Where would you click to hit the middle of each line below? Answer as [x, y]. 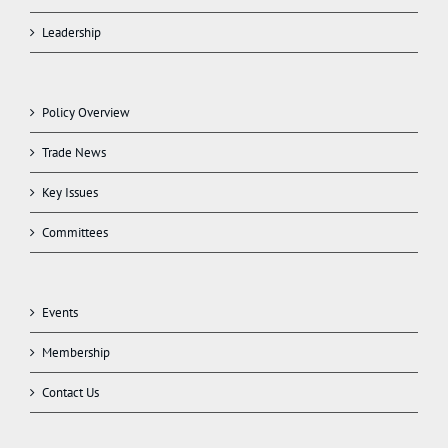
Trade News [74, 152]
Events [60, 312]
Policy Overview [86, 112]
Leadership [71, 32]
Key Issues [70, 192]
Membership [76, 352]
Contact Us [70, 392]
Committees [75, 232]
